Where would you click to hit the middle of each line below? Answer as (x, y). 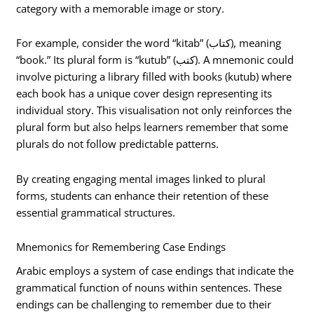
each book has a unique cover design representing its (144, 94)
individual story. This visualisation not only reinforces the (154, 110)
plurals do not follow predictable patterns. (118, 144)
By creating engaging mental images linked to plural (141, 178)
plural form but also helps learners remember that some (152, 127)
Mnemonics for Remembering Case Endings (121, 247)
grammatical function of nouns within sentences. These (149, 288)
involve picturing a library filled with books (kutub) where (154, 77)
